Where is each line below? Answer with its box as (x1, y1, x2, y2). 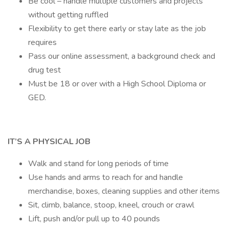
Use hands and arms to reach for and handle (28, 172, 183, 183)
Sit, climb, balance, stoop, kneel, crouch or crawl (28, 199, 194, 211)
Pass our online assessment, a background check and (28, 51, 215, 62)
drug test (28, 64, 61, 76)
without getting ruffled (28, 9, 108, 20)
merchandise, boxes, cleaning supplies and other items (28, 186, 220, 197)
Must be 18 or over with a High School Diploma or (28, 78, 206, 89)
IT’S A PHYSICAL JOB (8, 136, 90, 147)
